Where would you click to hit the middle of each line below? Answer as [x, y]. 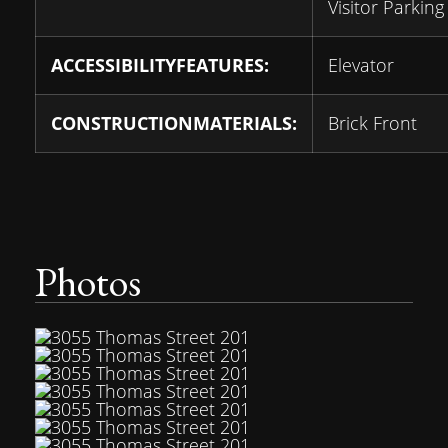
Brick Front [372, 123]
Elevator [361, 65]
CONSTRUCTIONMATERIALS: [174, 123]
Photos [88, 282]
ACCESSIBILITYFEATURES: [160, 65]
